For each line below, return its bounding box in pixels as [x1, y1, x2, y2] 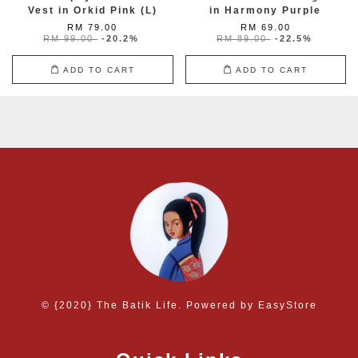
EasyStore [257, 300, 317, 312]
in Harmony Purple [209, 5, 322, 17]
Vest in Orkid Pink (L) [27, 5, 157, 17]
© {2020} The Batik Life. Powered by [41, 300, 258, 312]
